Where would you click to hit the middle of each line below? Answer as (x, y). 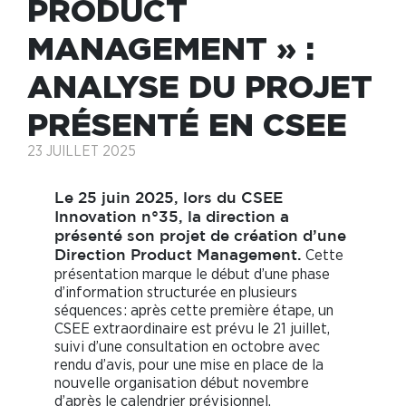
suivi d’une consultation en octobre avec (187, 347)
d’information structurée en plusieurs (176, 293)
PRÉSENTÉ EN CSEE (187, 124)
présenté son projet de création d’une (200, 237)
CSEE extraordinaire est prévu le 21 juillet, (192, 329)
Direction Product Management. (178, 256)
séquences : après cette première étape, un (194, 311)
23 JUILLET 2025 (82, 152)
